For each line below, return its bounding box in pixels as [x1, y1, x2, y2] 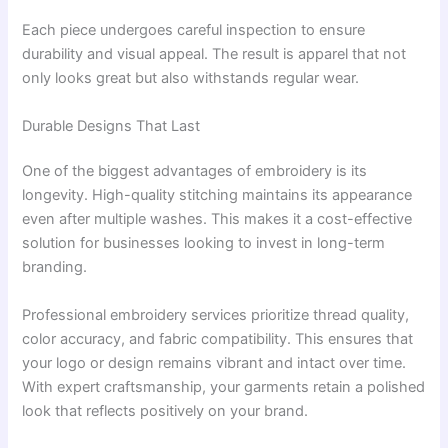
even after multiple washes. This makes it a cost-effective [22, 210, 413, 229]
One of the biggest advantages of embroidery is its [22, 162, 368, 181]
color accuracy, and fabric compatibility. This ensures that [22, 329, 414, 348]
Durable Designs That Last [22, 116, 201, 135]
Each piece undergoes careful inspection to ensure [22, 21, 366, 40]
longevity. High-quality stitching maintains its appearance [22, 186, 413, 205]
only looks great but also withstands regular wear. [22, 69, 360, 88]
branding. [22, 258, 88, 277]
